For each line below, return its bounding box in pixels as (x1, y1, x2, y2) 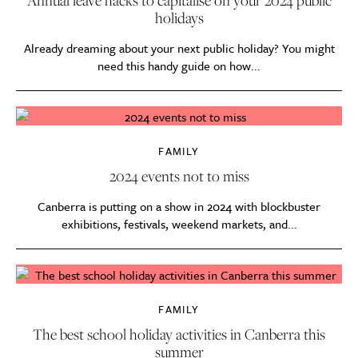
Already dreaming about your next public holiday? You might (23, 38, 335, 57)
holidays (154, 6, 204, 28)
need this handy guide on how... (97, 56, 261, 74)
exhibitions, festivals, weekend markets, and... (61, 215, 297, 233)
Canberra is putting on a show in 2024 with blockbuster (38, 197, 320, 216)
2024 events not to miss (109, 165, 249, 187)
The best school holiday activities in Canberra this (33, 324, 325, 345)
